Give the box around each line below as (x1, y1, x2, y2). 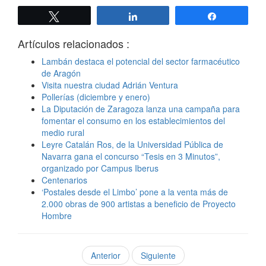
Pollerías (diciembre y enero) (42, 91, 150, 103)
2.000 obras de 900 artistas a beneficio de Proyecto (42, 198, 236, 210)
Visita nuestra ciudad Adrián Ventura (42, 79, 178, 91)
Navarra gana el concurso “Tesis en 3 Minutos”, (42, 150, 220, 163)
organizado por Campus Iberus (42, 162, 159, 175)
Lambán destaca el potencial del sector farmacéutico (42, 55, 240, 68)
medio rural (42, 126, 84, 139)
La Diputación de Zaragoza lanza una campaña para (42, 103, 240, 115)
